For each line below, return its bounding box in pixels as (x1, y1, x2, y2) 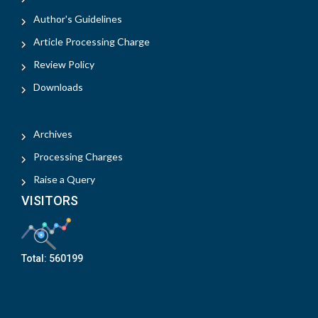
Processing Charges (33, 150, 123, 163)
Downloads (33, 81, 83, 93)
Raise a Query (33, 173, 95, 185)
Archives (33, 128, 72, 140)
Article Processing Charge (33, 35, 150, 48)
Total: (21, 252, 49, 264)
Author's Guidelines (33, 13, 122, 25)
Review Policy (33, 58, 94, 70)
